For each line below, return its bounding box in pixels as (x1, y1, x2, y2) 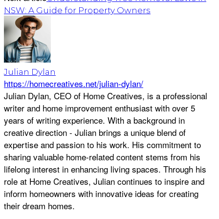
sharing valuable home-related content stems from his (4, 150, 200, 163)
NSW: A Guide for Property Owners (4, 5, 151, 15)
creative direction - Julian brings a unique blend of (4, 126, 186, 138)
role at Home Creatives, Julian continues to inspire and (4, 175, 204, 187)
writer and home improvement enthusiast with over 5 (4, 101, 195, 114)
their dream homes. (4, 199, 75, 212)
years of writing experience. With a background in (4, 113, 185, 126)
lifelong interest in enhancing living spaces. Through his (4, 162, 206, 175)
